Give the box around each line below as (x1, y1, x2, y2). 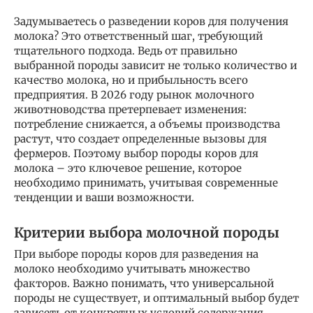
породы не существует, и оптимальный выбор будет (14, 291, 299, 305)
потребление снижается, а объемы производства (14, 117, 280, 131)
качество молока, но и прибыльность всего (14, 73, 248, 87)
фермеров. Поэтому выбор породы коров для (14, 147, 259, 161)
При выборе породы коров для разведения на (14, 247, 259, 261)
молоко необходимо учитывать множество (14, 262, 250, 276)
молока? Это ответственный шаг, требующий (14, 29, 263, 43)
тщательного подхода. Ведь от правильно (14, 44, 238, 58)
